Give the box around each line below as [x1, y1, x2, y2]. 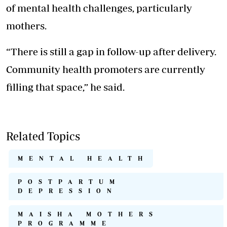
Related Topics [6, 130, 80, 143]
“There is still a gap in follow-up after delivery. [6, 46, 216, 58]
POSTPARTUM [18, 178, 121, 185]
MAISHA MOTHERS [18, 211, 159, 218]
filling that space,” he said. [6, 81, 125, 93]
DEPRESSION [18, 187, 118, 195]
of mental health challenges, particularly [6, 2, 192, 14]
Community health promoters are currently [6, 63, 205, 75]
